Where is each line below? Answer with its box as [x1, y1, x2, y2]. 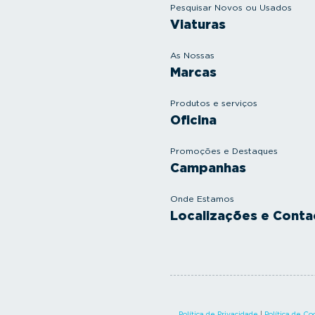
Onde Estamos [170, 193, 234, 205]
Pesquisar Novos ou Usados [170, 2, 292, 13]
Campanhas [170, 160, 246, 176]
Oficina [170, 112, 217, 128]
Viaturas [170, 17, 226, 32]
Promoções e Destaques [170, 146, 278, 157]
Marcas [170, 65, 217, 80]
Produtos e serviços [170, 98, 257, 109]
